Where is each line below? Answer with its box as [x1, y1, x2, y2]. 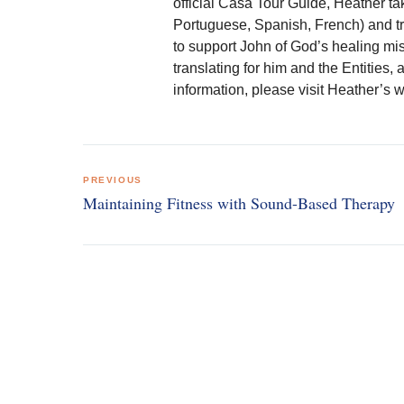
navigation [82, 176, 188, 211]
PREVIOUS [83, 175, 142, 186]
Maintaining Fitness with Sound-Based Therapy [83, 191, 395, 214]
